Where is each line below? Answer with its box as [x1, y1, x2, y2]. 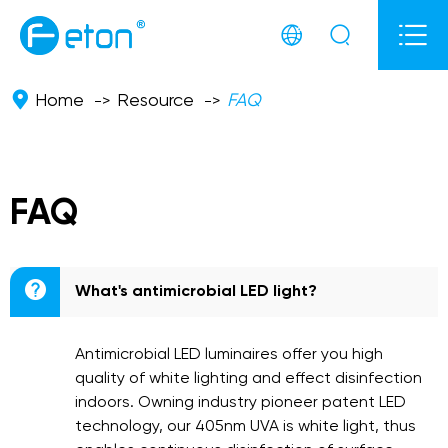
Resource [117, 92, 194, 110]
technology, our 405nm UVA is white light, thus [75, 419, 416, 435]
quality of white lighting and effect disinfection [75, 371, 422, 387]
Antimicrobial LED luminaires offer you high [75, 347, 383, 363]
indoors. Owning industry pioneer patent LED [75, 395, 406, 411]
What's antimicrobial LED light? [75, 284, 317, 300]
